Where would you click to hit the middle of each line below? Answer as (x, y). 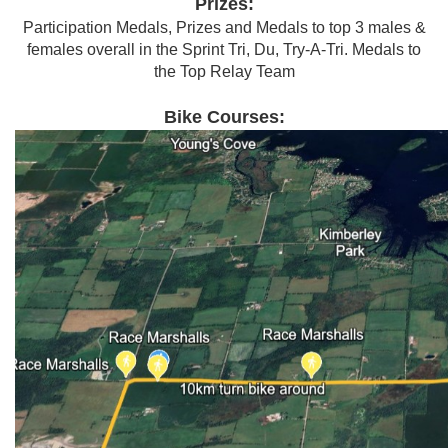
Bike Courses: (224, 117)
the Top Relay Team (224, 71)
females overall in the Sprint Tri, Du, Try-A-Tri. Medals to (224, 49)
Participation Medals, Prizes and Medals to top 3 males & (224, 27)
